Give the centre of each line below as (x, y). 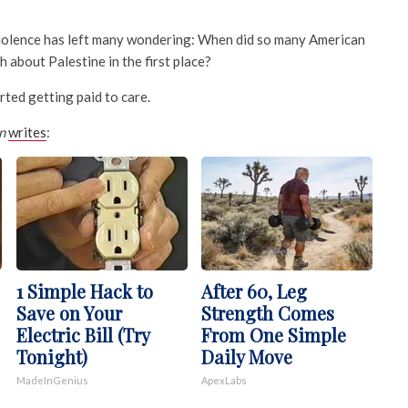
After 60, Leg (254, 291)
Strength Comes (268, 313)
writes (27, 132)
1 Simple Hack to (84, 291)
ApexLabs (224, 380)
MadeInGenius (52, 380)
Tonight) (51, 357)
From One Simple (274, 335)
